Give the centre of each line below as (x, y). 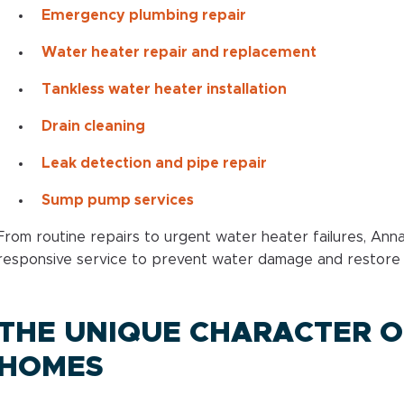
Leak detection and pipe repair (154, 163)
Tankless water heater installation (164, 89)
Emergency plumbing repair (143, 15)
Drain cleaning (93, 126)
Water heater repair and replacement (179, 52)
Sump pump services (117, 200)
